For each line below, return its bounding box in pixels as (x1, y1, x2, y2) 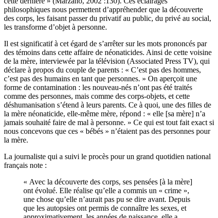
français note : (4, 161, 47, 170)
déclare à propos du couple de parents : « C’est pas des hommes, (4, 66, 201, 74)
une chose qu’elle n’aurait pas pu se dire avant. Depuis (23, 195, 190, 204)
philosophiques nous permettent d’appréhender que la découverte (4, 5, 203, 14)
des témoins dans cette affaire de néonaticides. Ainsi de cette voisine (4, 48, 212, 57)
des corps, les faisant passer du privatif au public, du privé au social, (4, 14, 211, 23)
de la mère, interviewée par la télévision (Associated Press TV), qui (4, 57, 210, 66)
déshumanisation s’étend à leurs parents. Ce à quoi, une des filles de (4, 101, 211, 109)
